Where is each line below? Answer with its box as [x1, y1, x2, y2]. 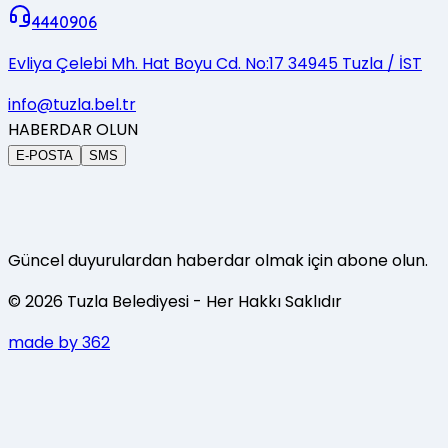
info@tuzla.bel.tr [8, 92, 136, 116]
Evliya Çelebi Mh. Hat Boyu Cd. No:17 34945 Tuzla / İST [8, 51, 422, 75]
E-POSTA [16, 147, 73, 163]
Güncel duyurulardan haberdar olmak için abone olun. [8, 248, 428, 272]
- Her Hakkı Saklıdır [193, 289, 342, 313]
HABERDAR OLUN [8, 117, 138, 141]
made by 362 [8, 330, 110, 354]
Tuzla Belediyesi [63, 289, 189, 313]
